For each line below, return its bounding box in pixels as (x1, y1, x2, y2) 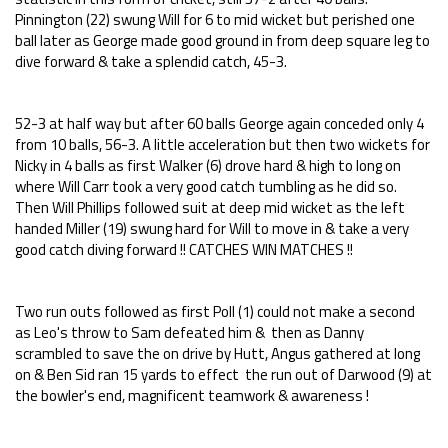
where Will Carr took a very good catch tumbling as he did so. (15, 175, 397, 198)
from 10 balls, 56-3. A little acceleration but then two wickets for (15, 133, 430, 156)
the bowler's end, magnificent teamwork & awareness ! (15, 384, 369, 407)
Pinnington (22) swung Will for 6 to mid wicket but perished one (15, 8, 415, 31)
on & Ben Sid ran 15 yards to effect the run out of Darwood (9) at (15, 363, 432, 386)
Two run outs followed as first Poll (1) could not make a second (15, 300, 415, 323)
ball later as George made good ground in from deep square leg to (15, 29, 430, 52)
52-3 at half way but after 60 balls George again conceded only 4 (15, 112, 424, 135)
